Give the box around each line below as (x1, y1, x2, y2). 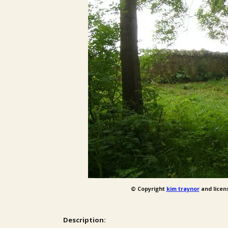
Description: (63, 215, 106, 224)
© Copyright (129, 184, 166, 192)
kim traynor (166, 184, 199, 192)
